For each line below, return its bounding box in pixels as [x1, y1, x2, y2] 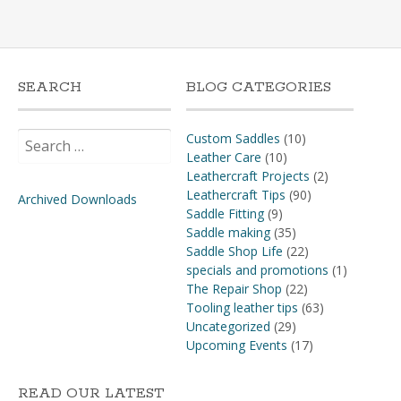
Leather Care [185, 149, 261, 166]
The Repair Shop [185, 280, 282, 297]
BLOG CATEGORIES [185, 78, 331, 97]
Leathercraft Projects [185, 167, 310, 184]
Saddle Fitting [185, 205, 264, 222]
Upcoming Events [185, 337, 287, 354]
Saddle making [185, 224, 270, 241]
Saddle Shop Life [185, 243, 283, 260]
